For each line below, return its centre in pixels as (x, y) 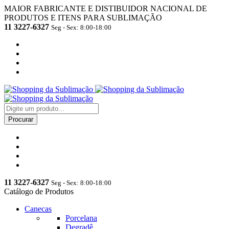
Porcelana (81, 218)
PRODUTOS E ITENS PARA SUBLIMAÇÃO (83, 18)
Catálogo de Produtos (39, 191)
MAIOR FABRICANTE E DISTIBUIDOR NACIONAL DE (106, 8)
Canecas (38, 209)
